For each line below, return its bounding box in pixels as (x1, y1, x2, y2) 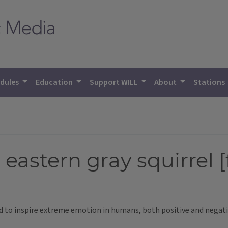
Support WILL (89, 77, 139, 88)
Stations (193, 77, 227, 88)
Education (36, 77, 75, 88)
